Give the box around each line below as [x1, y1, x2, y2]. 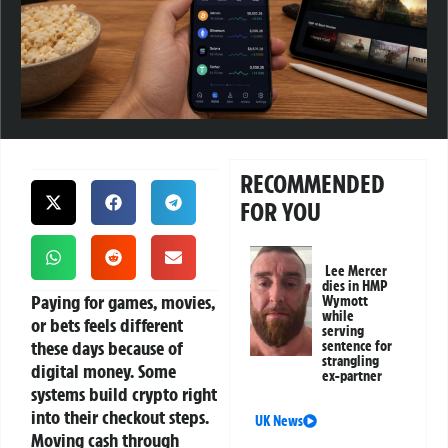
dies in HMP [322, 277, 389, 296]
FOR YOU [240, 196, 322, 229]
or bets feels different [31, 313, 183, 338]
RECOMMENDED [240, 168, 386, 201]
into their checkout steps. [31, 405, 209, 430]
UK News [255, 412, 304, 431]
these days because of [31, 336, 183, 361]
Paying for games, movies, [31, 290, 215, 315]
